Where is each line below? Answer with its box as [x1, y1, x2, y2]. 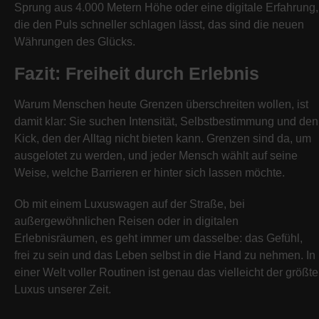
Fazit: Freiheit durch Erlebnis [14, 63, 259, 83]
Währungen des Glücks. [14, 36, 135, 48]
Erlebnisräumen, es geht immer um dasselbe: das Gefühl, [14, 232, 303, 244]
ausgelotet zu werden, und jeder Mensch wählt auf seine [14, 150, 298, 162]
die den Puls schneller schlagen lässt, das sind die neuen [14, 19, 304, 31]
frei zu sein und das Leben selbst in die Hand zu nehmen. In [14, 249, 315, 261]
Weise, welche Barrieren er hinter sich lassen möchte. [14, 167, 285, 179]
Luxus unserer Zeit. [14, 283, 111, 296]
